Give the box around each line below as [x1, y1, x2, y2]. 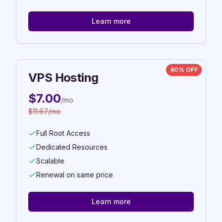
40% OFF [170, 66, 198, 73]
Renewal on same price [36, 170, 113, 179]
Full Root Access [36, 129, 90, 137]
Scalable [36, 157, 64, 165]
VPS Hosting [28, 70, 99, 85]
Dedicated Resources [36, 143, 108, 151]
